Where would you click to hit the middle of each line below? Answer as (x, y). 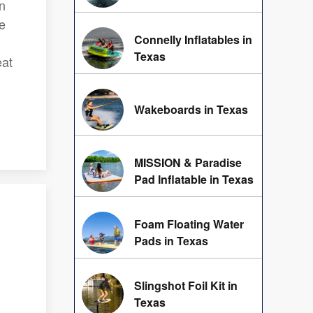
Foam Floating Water (189, 224)
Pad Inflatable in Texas (194, 180)
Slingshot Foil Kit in (186, 286)
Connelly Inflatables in (193, 40)
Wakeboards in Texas (191, 110)
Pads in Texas (171, 241)
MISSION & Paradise (188, 163)
